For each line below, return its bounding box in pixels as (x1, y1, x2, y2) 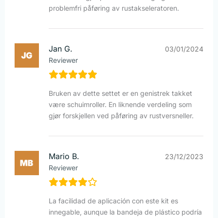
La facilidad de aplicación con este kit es (49, 197, 178, 205)
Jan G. (49, 44, 73, 54)
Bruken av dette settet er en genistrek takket (49, 89, 192, 98)
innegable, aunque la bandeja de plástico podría (49, 208, 202, 217)
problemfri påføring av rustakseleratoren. (49, 4, 179, 13)
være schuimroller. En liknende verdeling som (49, 100, 192, 109)
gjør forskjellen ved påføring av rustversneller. (49, 111, 194, 120)
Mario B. (49, 151, 79, 162)
